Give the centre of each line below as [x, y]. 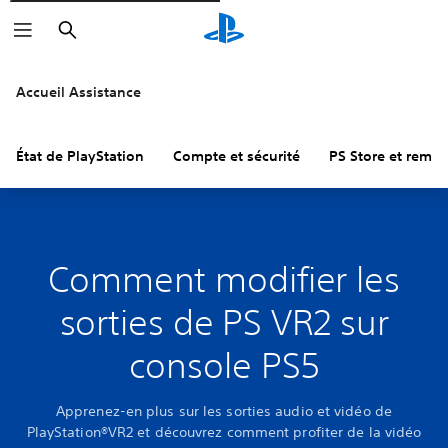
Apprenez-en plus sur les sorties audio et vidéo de [223, 411]
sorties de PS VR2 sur [224, 322]
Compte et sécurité [236, 156]
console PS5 [224, 365]
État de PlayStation [80, 156]
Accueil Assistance [78, 92]
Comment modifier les [224, 279]
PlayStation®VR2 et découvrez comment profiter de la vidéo [224, 432]
